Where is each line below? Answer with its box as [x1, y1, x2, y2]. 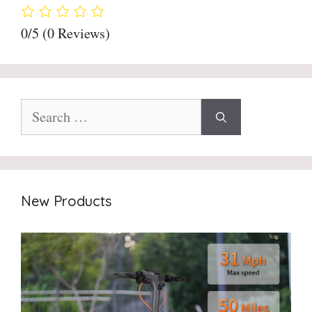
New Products [21, 192, 111, 210]
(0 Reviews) [42, 23, 110, 42]
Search [20, 97, 54, 114]
